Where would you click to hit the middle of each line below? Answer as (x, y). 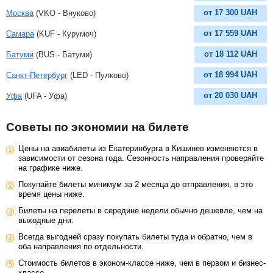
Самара (20, 34)
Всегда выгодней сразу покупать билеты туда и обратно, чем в (135, 236)
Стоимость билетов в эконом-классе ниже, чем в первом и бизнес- (142, 263)
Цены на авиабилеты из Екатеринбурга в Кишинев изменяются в (138, 148)
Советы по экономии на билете (97, 127)
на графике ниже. (51, 168)
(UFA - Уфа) (44, 96)
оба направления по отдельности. (81, 246)
